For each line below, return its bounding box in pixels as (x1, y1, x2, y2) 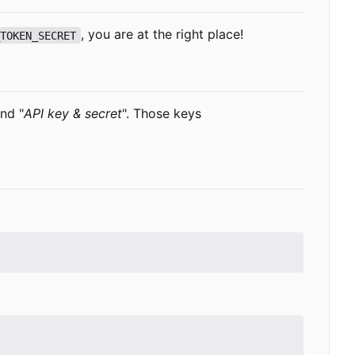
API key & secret (24, 105, 122, 122)
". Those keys (122, 105, 201, 122)
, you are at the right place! (80, 26, 243, 43)
